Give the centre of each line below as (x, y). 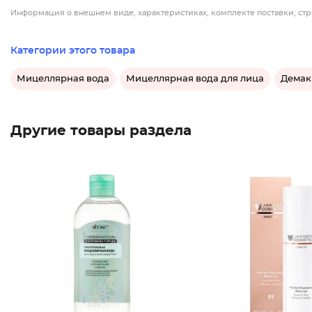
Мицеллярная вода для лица (195, 79)
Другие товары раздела (101, 131)
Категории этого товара (73, 51)
